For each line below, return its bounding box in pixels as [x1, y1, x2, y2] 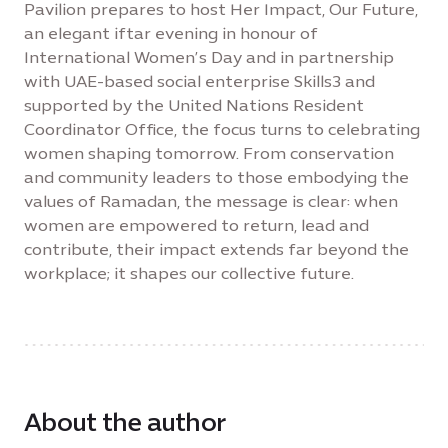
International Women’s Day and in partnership [24, 48, 394, 67]
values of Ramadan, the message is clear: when [24, 192, 398, 211]
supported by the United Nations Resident [24, 96, 364, 115]
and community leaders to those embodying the [24, 168, 409, 187]
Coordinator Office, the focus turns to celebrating [24, 120, 420, 139]
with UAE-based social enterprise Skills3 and [24, 72, 375, 91]
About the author [24, 407, 225, 437]
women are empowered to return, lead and [24, 216, 369, 235]
